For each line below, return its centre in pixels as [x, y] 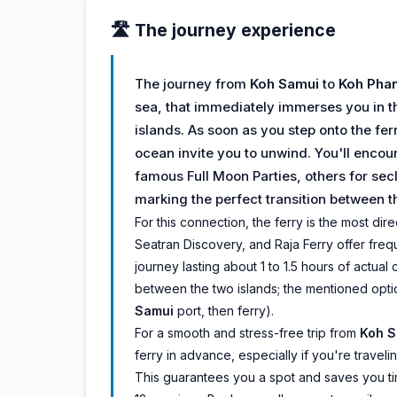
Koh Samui [284, 84]
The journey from [192, 84]
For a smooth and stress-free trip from [247, 333]
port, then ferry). [224, 311]
